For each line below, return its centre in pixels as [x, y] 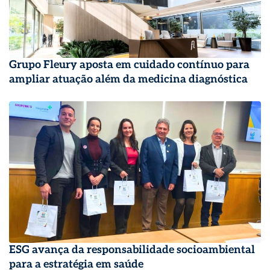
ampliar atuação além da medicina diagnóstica [128, 80]
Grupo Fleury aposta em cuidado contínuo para [129, 65]
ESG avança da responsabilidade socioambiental [132, 250]
